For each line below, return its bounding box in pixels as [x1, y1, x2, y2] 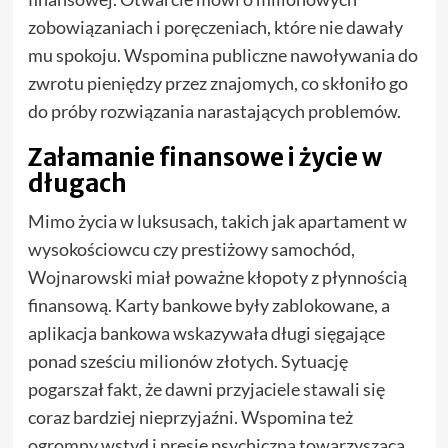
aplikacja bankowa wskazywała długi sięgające [27, 322, 385, 345]
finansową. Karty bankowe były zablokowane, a [27, 294, 390, 317]
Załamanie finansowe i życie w [27, 142, 382, 174]
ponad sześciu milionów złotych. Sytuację [27, 350, 348, 373]
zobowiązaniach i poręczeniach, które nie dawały [27, 16, 403, 39]
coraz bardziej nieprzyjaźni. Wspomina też [27, 406, 353, 429]
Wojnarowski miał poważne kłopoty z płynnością [27, 266, 407, 289]
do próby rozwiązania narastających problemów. [27, 100, 401, 123]
